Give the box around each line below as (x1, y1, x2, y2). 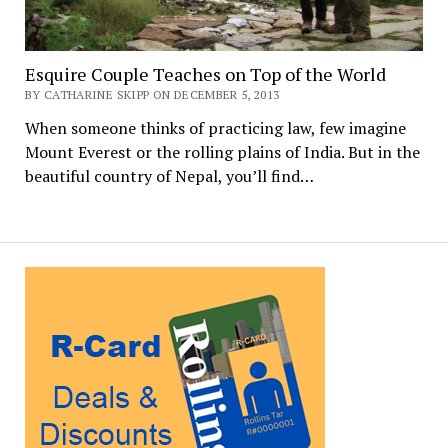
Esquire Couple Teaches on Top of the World (24, 61, 386, 86)
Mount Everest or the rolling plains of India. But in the (24, 140, 420, 163)
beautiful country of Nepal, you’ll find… (24, 164, 314, 187)
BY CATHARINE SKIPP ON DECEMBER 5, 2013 (24, 86, 280, 102)
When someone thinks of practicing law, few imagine (24, 116, 406, 139)
